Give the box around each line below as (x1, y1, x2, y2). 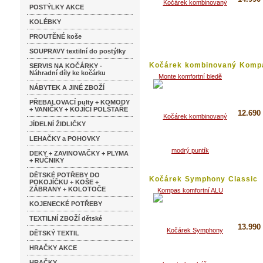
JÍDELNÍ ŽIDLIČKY (29, 120, 86, 127)
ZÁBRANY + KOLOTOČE (29, 186, 106, 193)
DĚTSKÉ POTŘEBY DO (29, 171, 100, 178)
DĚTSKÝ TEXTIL (29, 230, 79, 237)
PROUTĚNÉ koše (29, 33, 82, 40)
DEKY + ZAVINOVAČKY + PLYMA (29, 150, 129, 157)
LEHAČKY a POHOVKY (29, 135, 100, 142)
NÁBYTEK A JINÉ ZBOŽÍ (29, 84, 104, 91)
